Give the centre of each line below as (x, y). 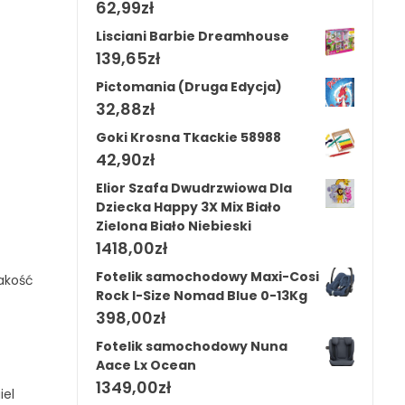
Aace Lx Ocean (146, 365)
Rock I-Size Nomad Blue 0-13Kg (202, 295)
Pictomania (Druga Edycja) (189, 86)
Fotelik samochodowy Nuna (192, 346)
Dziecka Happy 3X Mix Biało (189, 207)
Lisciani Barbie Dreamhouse (193, 36)
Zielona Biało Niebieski (174, 226)
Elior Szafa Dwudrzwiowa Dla (194, 188)
